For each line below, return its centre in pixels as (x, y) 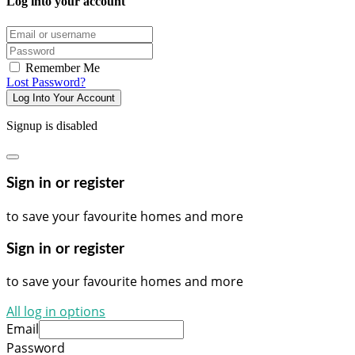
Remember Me (61, 67)
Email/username (46, 32)
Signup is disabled (52, 125)
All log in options (56, 312)
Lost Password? (46, 82)
